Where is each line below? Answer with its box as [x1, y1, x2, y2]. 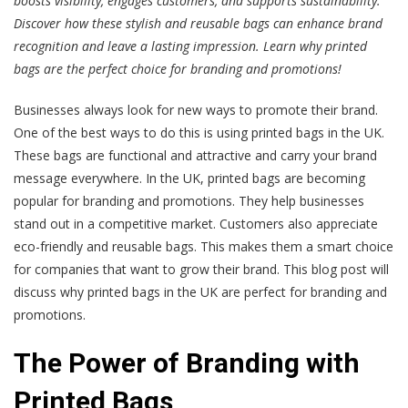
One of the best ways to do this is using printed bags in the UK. [14, 123, 384, 141]
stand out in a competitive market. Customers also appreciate [14, 214, 378, 232]
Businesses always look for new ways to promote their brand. [14, 100, 378, 118]
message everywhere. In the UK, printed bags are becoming [14, 168, 365, 187]
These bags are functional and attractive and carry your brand [14, 146, 377, 164]
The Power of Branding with [14, 346, 360, 379]
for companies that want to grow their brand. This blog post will [14, 260, 389, 278]
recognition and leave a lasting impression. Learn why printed [14, 36, 367, 55]
